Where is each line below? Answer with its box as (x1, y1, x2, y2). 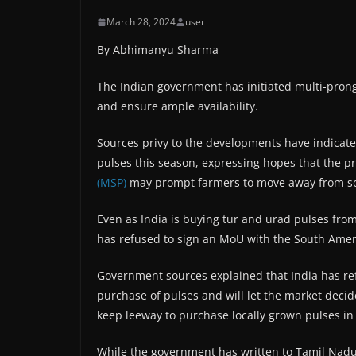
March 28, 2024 (106, 15, 176, 29)
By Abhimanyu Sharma (97, 42, 219, 58)
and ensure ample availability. (97, 99, 258, 114)
